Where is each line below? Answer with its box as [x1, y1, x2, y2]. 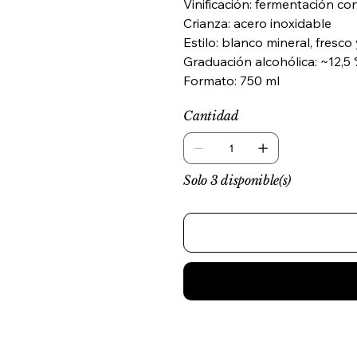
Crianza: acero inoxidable [183, 15, 332, 32]
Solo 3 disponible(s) [183, 172, 292, 189]
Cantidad [183, 108, 239, 124]
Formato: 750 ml [183, 73, 280, 89]
